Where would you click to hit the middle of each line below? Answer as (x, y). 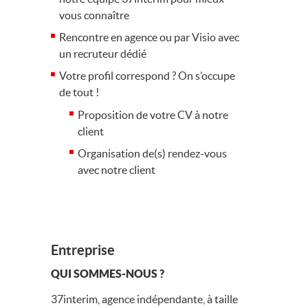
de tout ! (79, 92)
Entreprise (83, 250)
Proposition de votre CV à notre (153, 115)
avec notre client (118, 170)
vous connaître (94, 15)
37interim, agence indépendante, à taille (144, 299)
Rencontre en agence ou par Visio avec (149, 37)
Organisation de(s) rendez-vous (152, 153)
